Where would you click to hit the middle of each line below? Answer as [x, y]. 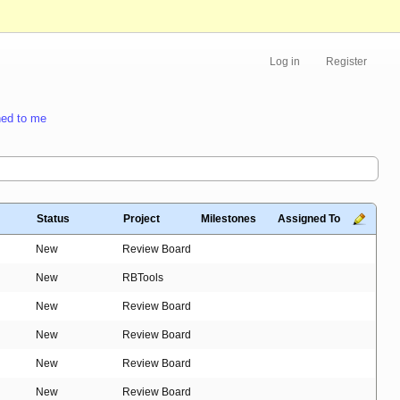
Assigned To [309, 219]
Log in [285, 62]
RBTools [143, 278]
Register [346, 62]
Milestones [229, 219]
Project [142, 219]
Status [53, 219]
